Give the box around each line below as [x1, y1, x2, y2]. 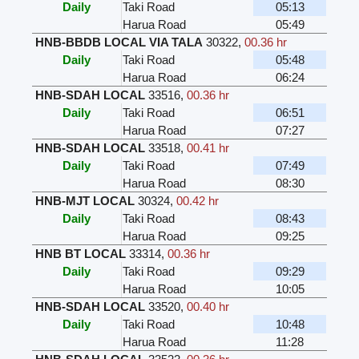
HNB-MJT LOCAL [35, 194, 135, 208]
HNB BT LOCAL [35, 247, 127, 261]
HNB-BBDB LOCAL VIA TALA [35, 35, 204, 50]
